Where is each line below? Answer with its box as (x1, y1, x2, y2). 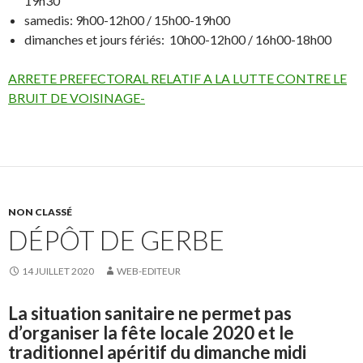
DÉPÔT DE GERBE (8, 224, 224, 257)
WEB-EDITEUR (117, 265, 181, 278)
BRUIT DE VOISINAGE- (8, 90, 145, 106)
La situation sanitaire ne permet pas (8, 302, 292, 325)
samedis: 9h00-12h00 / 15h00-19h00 (24, 12, 230, 28)
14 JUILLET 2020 (22, 265, 94, 278)
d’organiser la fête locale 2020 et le (8, 322, 294, 344)
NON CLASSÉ (8, 206, 72, 219)
